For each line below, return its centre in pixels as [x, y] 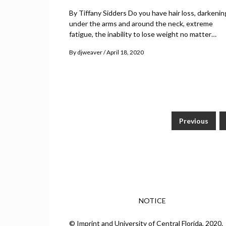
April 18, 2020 [125, 52]
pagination [98, 147]
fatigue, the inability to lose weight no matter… [143, 34]
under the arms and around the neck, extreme [141, 24]
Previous [194, 121]
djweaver [90, 52]
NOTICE [152, 201]
